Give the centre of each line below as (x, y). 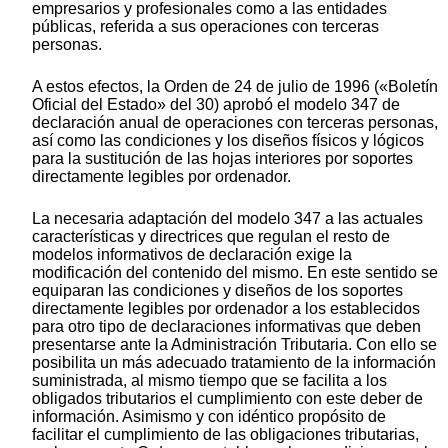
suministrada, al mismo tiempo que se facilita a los (209, 381)
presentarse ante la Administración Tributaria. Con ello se (234, 345)
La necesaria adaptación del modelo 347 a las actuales (227, 219)
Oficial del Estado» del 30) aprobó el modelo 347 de (216, 105)
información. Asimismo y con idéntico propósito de (209, 417)
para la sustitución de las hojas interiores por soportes (222, 159)
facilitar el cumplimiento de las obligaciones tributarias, (225, 435)
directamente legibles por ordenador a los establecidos (226, 309)
